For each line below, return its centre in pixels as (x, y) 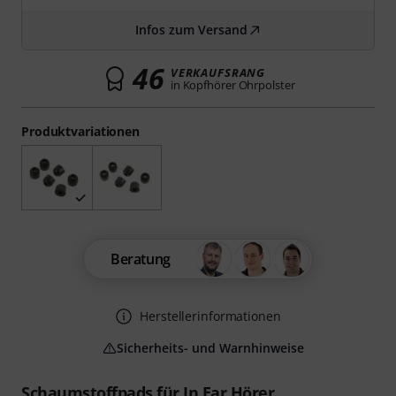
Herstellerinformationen (210, 316)
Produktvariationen (81, 131)
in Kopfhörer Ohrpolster (232, 85)
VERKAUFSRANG (218, 72)
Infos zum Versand (191, 30)
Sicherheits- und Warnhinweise (210, 348)
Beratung (141, 259)
